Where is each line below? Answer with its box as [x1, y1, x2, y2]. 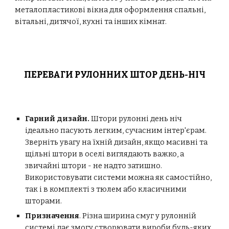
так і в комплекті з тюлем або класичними [25, 185, 187, 194]
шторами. [25, 196, 62, 205]
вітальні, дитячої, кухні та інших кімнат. [15, 17, 167, 26]
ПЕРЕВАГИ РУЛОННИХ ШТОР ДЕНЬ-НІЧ [24, 70, 205, 80]
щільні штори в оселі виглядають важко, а [25, 149, 185, 158]
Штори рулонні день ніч [89, 114, 182, 123]
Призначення [25, 211, 80, 220]
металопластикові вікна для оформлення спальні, [15, 5, 206, 14]
